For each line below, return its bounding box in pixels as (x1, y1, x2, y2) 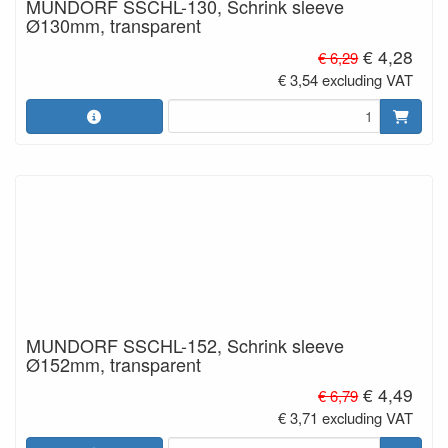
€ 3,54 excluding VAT (278, 68, 414, 90)
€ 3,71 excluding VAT (278, 407, 414, 429)
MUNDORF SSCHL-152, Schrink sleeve (26, 331, 344, 358)
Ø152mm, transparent (26, 350, 201, 377)
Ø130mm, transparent (26, 12, 201, 38)
